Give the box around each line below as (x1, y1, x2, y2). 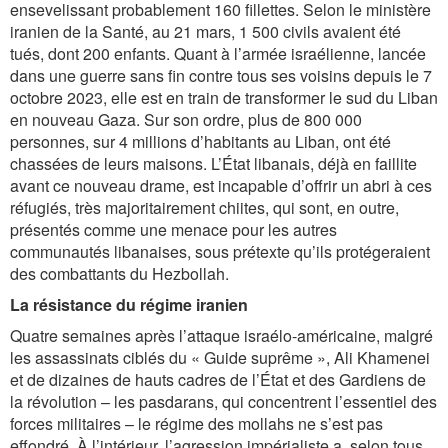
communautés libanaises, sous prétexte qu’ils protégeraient (10, 240, 430, 263)
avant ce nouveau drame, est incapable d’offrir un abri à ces (10, 174, 432, 197)
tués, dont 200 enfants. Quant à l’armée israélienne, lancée (10, 42, 426, 65)
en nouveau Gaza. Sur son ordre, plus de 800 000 (10, 108, 362, 131)
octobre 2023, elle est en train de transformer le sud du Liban (10, 86, 438, 109)
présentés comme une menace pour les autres (10, 218, 337, 241)
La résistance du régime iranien (10, 293, 248, 316)
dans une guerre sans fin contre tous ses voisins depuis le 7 (10, 64, 432, 87)
